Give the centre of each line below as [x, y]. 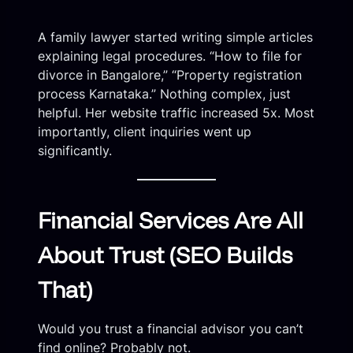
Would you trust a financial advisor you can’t [171, 328]
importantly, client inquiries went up [145, 131]
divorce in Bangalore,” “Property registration [170, 74]
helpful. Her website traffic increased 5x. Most [176, 112]
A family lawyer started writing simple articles [175, 37]
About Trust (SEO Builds [165, 254]
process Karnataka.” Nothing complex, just [164, 93]
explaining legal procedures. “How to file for [170, 56]
